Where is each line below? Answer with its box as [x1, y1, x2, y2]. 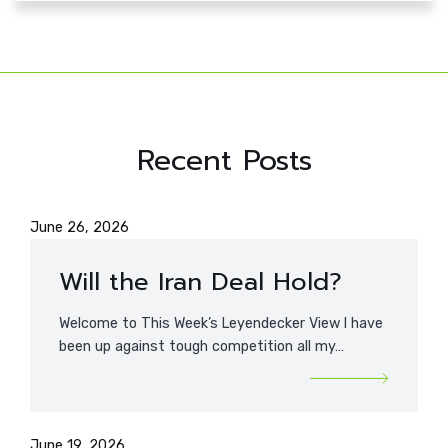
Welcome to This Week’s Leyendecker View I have [58, 315, 383, 333]
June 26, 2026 [30, 218, 129, 236]
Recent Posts [136, 139, 312, 183]
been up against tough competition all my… [58, 338, 344, 356]
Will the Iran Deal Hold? [58, 263, 342, 301]
